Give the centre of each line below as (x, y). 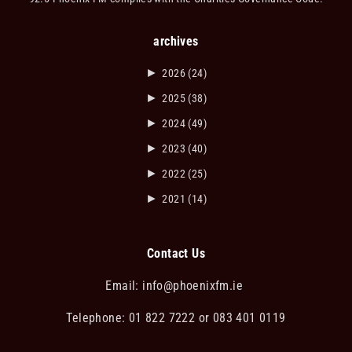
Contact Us (176, 253)
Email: (124, 285)
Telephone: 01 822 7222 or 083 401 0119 (176, 317)
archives (176, 41)
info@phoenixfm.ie (194, 285)
